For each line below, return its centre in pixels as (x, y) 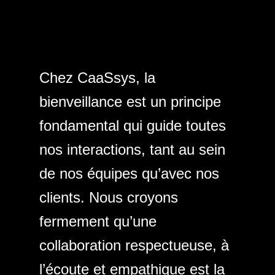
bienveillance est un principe (130, 102)
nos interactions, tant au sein (132, 149)
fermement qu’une (98, 221)
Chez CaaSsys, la (97, 78)
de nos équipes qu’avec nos (129, 173)
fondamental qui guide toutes (133, 126)
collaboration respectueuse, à (134, 245)
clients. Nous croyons (109, 197)
